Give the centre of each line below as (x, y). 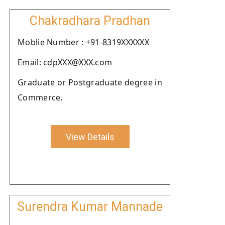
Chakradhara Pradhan (90, 21)
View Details (90, 137)
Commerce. (40, 97)
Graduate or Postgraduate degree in (90, 82)
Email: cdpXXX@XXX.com (65, 62)
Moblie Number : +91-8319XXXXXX (83, 42)
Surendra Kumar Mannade (90, 207)
